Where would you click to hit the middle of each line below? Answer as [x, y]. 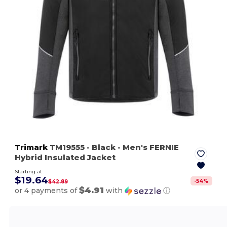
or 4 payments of [47, 191]
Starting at [29, 172]
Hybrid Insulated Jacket [65, 158]
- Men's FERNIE [147, 147]
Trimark [31, 147]
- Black [101, 147]
